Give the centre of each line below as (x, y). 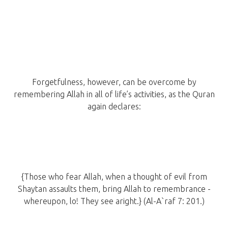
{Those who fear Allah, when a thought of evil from (114, 177)
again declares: (114, 107)
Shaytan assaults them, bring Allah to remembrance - (114, 189)
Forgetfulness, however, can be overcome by (114, 82)
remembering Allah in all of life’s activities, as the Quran (114, 94)
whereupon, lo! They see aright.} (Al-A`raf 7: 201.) (114, 201)
